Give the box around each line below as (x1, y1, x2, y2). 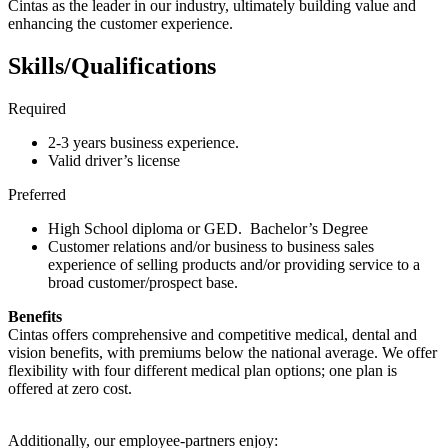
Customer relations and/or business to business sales (48, 238, 374, 256)
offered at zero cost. (8, 380, 132, 398)
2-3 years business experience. (48, 134, 239, 152)
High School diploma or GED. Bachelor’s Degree (48, 220, 368, 238)
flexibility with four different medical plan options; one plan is (8, 362, 397, 380)
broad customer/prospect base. (48, 274, 238, 292)
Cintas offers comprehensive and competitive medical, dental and (8, 326, 417, 344)
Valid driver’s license (48, 152, 180, 170)
